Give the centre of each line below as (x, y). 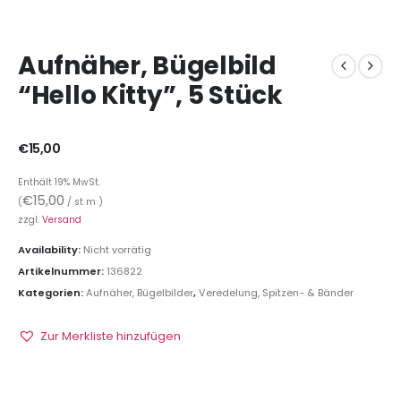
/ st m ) (84, 201)
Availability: (51, 250)
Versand (62, 219)
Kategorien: (52, 292)
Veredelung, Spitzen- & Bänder (276, 292)
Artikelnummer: (62, 271)
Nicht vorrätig (117, 250)
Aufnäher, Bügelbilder (140, 292)
